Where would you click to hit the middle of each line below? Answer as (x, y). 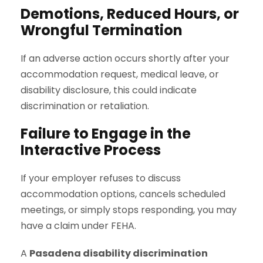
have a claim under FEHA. (78, 225)
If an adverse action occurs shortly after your (125, 58)
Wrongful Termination (102, 30)
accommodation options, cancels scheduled (123, 194)
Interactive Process (91, 150)
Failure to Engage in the (106, 133)
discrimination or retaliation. (85, 106)
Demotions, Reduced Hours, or (130, 14)
